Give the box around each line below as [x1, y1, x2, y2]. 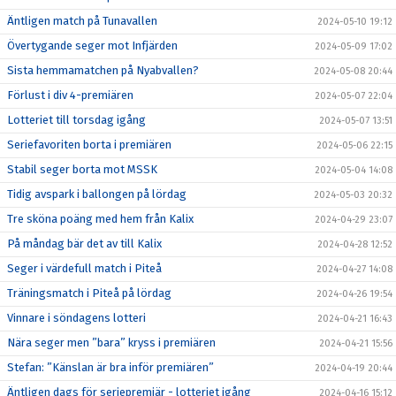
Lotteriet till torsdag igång [7, 112, 146, 126]
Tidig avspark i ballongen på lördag [7, 187, 187, 201]
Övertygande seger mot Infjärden [7, 38, 178, 52]
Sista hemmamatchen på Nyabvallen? [7, 63, 199, 77]
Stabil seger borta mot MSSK [7, 162, 157, 176]
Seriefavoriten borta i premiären [7, 137, 171, 151]
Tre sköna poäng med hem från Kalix [7, 211, 194, 225]
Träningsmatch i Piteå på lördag [7, 286, 171, 300]
